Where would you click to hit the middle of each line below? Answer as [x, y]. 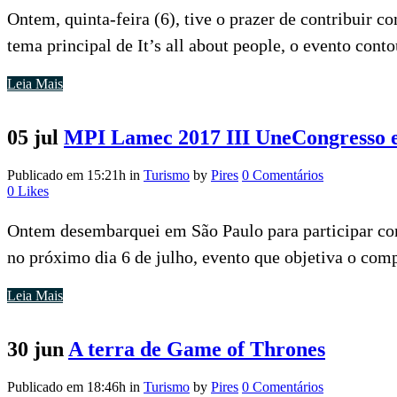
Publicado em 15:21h [66, 175]
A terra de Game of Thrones [197, 349]
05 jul [33, 138]
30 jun [35, 349]
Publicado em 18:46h [66, 386]
